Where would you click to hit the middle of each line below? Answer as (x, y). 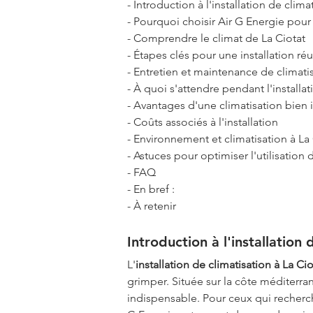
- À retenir (152, 205)
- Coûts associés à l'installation (203, 122)
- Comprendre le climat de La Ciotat (216, 38)
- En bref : (151, 189)
